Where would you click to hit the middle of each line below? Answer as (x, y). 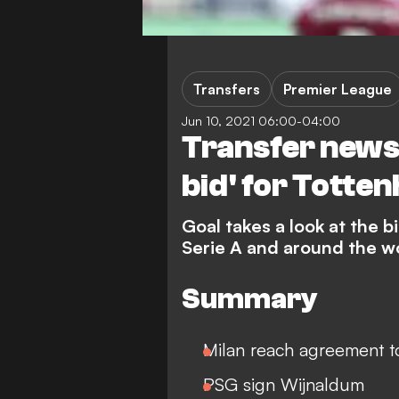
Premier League (338, 90)
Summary (249, 299)
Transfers (227, 90)
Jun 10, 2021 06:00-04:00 (261, 121)
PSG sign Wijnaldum (284, 385)
